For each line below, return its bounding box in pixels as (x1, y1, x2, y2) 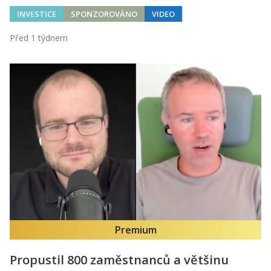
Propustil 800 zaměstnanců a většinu (10, 252, 229, 269)
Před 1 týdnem (10, 31, 68, 44)
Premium (114, 223, 157, 237)
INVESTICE (17, 8, 56, 19)
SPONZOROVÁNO (71, 8, 137, 19)
